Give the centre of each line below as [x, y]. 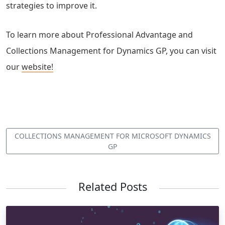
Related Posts [113, 187]
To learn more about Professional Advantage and [99, 34]
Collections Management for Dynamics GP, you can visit [111, 50]
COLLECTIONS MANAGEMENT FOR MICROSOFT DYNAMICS [113, 136]
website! [37, 67]
